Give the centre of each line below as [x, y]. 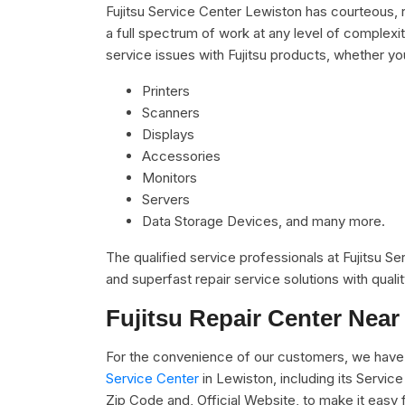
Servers [166, 199]
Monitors [170, 178]
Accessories [181, 156]
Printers [166, 91]
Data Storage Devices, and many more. [264, 221]
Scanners [171, 113]
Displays [168, 134]
